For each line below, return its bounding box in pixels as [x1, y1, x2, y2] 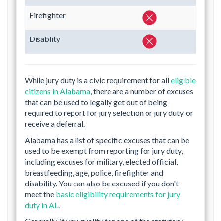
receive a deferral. [25, 119, 85, 129]
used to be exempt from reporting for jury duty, [25, 146, 183, 155]
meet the [25, 189, 56, 199]
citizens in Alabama [25, 86, 90, 96]
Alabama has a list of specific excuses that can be [25, 135, 189, 145]
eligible [171, 75, 196, 85]
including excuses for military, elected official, [25, 156, 178, 166]
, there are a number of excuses [90, 86, 193, 96]
